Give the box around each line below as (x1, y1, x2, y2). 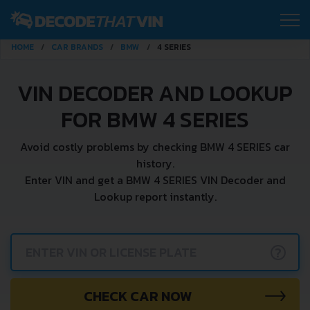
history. (136, 155, 174, 172)
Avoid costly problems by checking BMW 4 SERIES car (20, 138, 290, 155)
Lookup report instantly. (93, 188, 217, 205)
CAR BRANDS (51, 41, 103, 53)
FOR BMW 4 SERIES (61, 103, 249, 136)
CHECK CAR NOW (83, 285, 192, 307)
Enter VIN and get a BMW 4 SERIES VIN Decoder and (24, 172, 286, 188)
